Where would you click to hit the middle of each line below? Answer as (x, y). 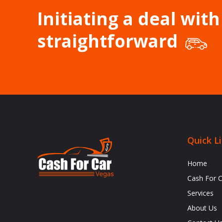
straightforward (107, 41)
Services (201, 193)
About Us (202, 208)
